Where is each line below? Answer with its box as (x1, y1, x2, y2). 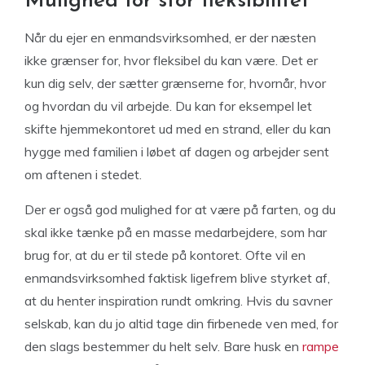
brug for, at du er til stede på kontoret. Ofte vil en (24, 247, 306, 263)
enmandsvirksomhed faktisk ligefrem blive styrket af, (24, 270, 330, 286)
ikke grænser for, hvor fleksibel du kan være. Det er (24, 52, 318, 68)
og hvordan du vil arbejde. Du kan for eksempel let (24, 98, 312, 114)
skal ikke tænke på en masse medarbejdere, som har (24, 224, 327, 240)
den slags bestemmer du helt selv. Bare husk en (24, 338, 302, 354)
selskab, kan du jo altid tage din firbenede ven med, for (24, 315, 338, 332)
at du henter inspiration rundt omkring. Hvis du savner (24, 292, 332, 309)
